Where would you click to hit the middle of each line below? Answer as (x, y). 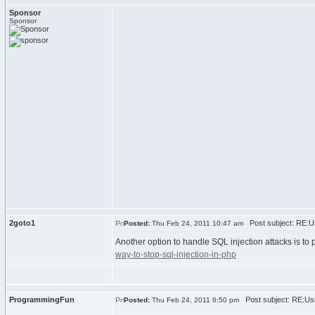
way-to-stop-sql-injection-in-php (176, 255)
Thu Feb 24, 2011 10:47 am (197, 223)
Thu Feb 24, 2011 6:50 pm (194, 300)
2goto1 (22, 223)
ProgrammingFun (42, 300)
